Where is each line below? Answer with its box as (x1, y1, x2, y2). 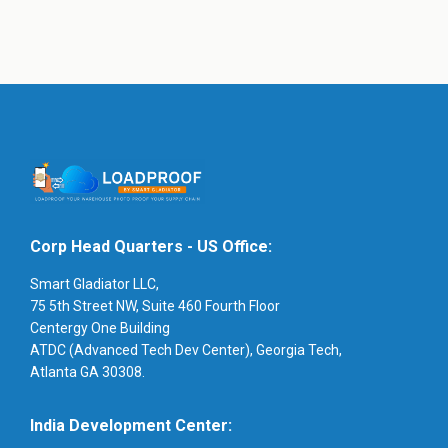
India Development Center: (30, 415, 232, 435)
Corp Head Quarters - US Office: (30, 236, 272, 256)
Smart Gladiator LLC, (30, 275, 159, 292)
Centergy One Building (30, 319, 170, 336)
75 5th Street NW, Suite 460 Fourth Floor (30, 297, 280, 314)
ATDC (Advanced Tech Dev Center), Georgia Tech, (30, 341, 342, 358)
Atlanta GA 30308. (30, 363, 145, 380)
